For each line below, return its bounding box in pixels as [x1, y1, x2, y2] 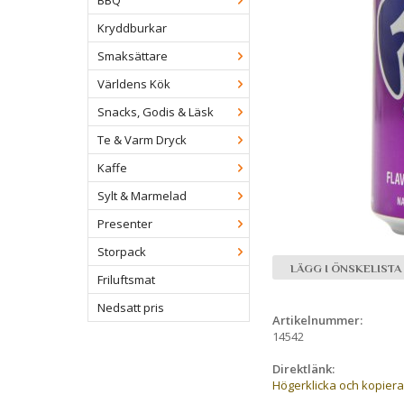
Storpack [97, 243, 146, 261]
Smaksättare [97, 48, 168, 65]
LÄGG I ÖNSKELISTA [290, 262, 401, 275]
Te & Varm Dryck [97, 132, 187, 149]
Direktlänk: [272, 361, 335, 377]
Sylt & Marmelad [97, 188, 187, 205]
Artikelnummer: [272, 312, 363, 328]
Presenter [97, 216, 152, 233]
